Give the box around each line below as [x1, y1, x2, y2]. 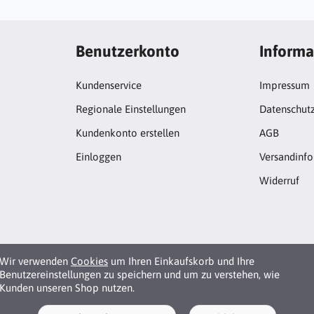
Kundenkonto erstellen [75, 127, 179, 139]
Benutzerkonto [75, 42, 179, 60]
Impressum [259, 79, 310, 92]
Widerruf [259, 175, 300, 187]
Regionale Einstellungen [75, 103, 186, 116]
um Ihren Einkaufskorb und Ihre [108, 255, 254, 267]
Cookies [71, 255, 108, 267]
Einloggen [75, 151, 121, 163]
